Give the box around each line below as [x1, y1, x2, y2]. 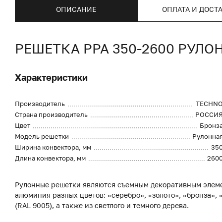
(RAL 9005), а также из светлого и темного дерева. [15, 201, 191, 210]
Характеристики [15, 72, 88, 83]
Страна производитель [15, 111, 88, 118]
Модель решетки [15, 132, 69, 140]
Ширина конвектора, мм [15, 143, 91, 151]
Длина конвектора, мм [15, 154, 86, 162]
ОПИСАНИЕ [56, 4, 97, 13]
